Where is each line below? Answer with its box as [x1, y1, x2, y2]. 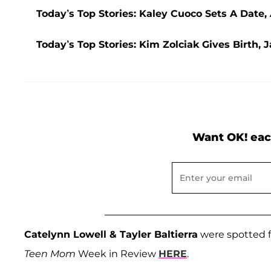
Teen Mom [24, 248, 76, 260]
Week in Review [76, 248, 158, 260]
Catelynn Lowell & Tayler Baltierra [24, 229, 198, 241]
